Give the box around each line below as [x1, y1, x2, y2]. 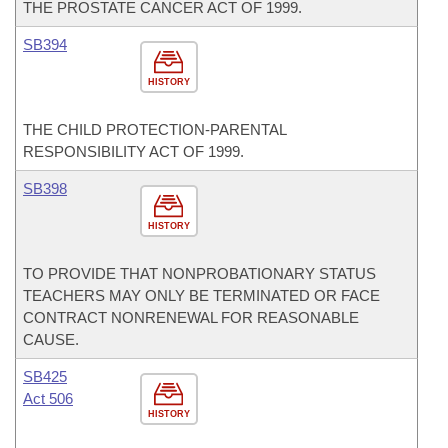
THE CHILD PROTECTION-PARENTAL [23, 121, 286, 138]
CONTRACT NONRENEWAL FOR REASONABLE [23, 309, 359, 326]
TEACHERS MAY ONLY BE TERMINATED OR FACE [23, 287, 380, 304]
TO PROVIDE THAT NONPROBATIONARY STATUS [23, 265, 376, 282]
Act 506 [23, 390, 73, 407]
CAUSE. [23, 331, 79, 348]
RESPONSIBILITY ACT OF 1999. [23, 143, 244, 160]
